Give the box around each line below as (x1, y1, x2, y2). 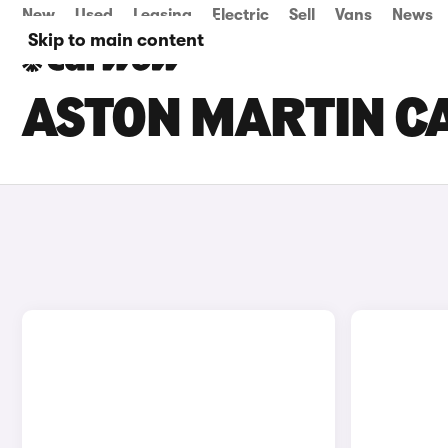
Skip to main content (28, 30, 204, 50)
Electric (212, 6, 269, 24)
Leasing (133, 6, 192, 24)
